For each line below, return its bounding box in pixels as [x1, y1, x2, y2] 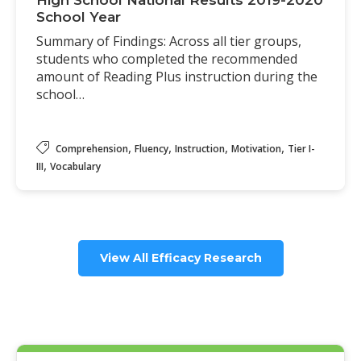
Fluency [135, 142, 168, 156]
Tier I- [288, 142, 315, 156]
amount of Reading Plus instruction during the [36, 68, 317, 86]
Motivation [231, 142, 281, 156]
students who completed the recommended [36, 50, 297, 68]
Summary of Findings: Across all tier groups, [36, 32, 301, 51]
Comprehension [56, 142, 128, 156]
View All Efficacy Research [99, 251, 262, 266]
